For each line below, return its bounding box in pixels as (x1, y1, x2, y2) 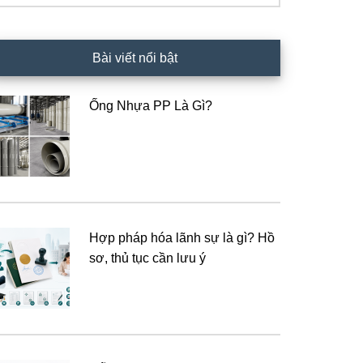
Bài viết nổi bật (92, 51, 177, 65)
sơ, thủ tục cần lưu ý (89, 251, 206, 265)
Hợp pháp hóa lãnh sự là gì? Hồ (89, 231, 275, 245)
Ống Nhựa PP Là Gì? (89, 99, 212, 113)
